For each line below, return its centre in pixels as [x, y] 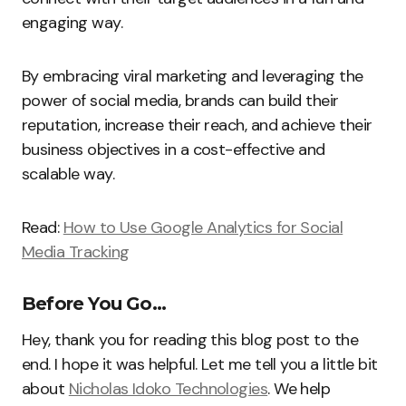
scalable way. [68, 174]
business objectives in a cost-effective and [174, 150]
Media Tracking [76, 252]
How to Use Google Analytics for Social [203, 228]
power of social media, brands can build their [180, 101]
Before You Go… [94, 304]
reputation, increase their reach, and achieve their [197, 126]
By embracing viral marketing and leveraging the [193, 77]
